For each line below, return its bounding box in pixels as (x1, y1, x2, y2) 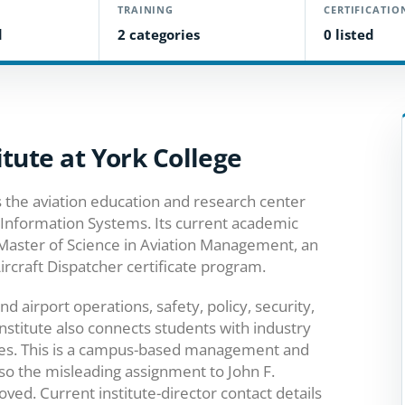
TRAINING (118, 3, 174, 16)
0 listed (324, 25, 374, 43)
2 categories (118, 25, 200, 43)
